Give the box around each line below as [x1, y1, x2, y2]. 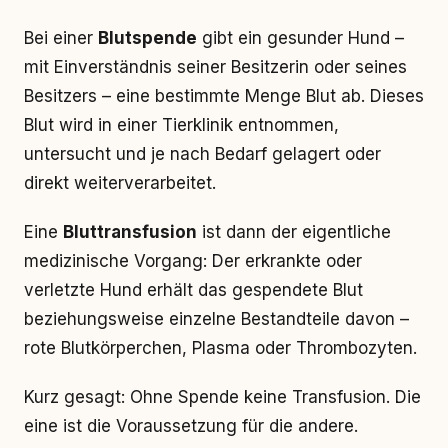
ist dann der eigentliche [197, 222, 391, 242]
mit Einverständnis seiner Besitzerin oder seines [24, 57, 407, 77]
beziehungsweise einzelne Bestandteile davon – [24, 309, 409, 329]
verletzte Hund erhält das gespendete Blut [24, 280, 363, 300]
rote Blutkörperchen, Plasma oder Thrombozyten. [24, 338, 417, 358]
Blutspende [98, 28, 197, 48]
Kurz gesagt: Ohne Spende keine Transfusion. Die [24, 387, 421, 407]
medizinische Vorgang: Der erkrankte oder [24, 251, 362, 271]
